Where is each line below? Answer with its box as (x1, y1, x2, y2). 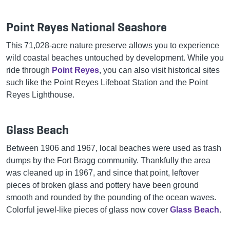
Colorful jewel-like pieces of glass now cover (6, 205, 170, 214)
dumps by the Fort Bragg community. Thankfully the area (6, 156, 210, 165)
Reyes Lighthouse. (6, 90, 74, 99)
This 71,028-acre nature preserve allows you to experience (6, 41, 219, 50)
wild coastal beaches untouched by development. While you (6, 53, 224, 62)
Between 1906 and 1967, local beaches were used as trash (6, 143, 221, 152)
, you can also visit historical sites (99, 65, 220, 74)
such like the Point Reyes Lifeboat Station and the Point (6, 78, 208, 87)
